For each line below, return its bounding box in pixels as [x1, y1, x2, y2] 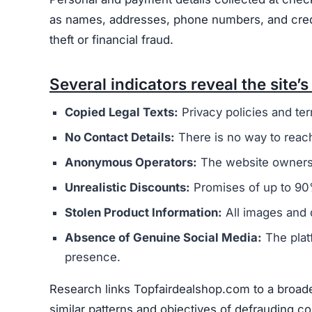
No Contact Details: [65, 130, 175, 144]
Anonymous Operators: [65, 155, 197, 169]
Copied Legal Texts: [65, 104, 178, 119]
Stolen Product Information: [65, 205, 222, 219]
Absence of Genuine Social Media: [65, 230, 262, 244]
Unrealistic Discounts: [65, 180, 190, 194]
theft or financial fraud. [49, 33, 173, 47]
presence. [65, 249, 120, 264]
